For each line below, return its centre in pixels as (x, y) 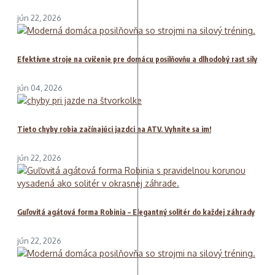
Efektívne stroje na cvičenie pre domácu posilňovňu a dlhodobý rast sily (137, 59)
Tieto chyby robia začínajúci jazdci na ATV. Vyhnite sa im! (114, 129)
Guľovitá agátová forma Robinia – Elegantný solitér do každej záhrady (136, 212)
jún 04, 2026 (40, 87)
